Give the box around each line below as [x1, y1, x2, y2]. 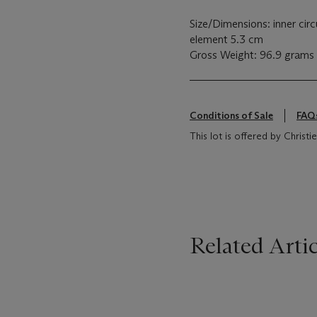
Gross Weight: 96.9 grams [190, 48, 314, 62]
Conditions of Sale [190, 109, 273, 122]
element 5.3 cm [190, 33, 263, 46]
